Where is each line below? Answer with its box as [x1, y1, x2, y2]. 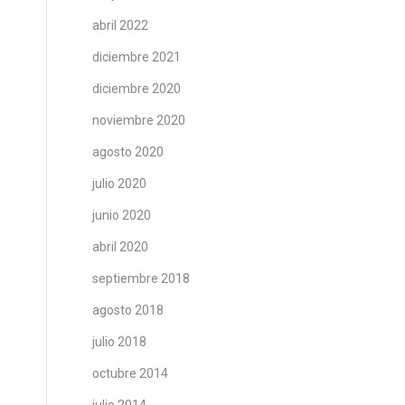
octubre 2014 [92, 366, 168, 381]
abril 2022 [92, 18, 148, 33]
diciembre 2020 [92, 81, 181, 96]
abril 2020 [92, 240, 148, 254]
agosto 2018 [92, 303, 164, 317]
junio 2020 [92, 208, 151, 222]
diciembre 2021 [92, 50, 181, 64]
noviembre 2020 [92, 113, 185, 127]
